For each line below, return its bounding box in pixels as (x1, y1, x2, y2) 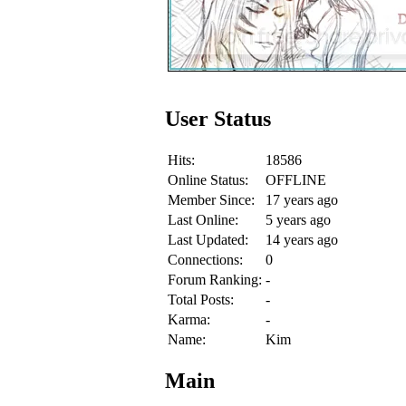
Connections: (168, 251, 243, 267)
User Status (165, 106, 271, 130)
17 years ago (266, 191, 338, 208)
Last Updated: (168, 231, 248, 247)
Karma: (168, 311, 210, 327)
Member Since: (168, 191, 255, 208)
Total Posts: (168, 291, 234, 307)
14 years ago (266, 231, 338, 247)
